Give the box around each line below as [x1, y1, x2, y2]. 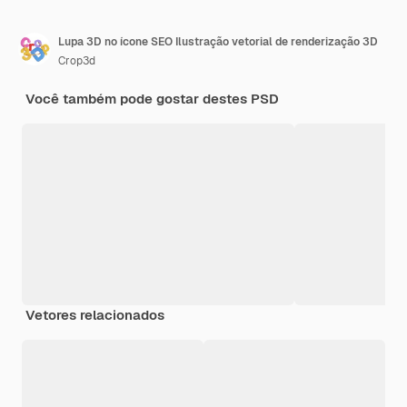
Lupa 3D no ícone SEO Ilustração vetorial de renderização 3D [58, 34, 378, 49]
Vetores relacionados [25, 305, 164, 323]
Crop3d [58, 53, 95, 68]
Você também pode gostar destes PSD [25, 89, 279, 107]
